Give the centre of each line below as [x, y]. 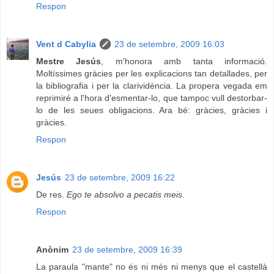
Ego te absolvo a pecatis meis [124, 195]
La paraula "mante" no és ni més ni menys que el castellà [152, 267]
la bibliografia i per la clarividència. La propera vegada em [152, 86]
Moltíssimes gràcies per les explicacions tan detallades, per [152, 74]
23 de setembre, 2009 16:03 [169, 44]
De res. [51, 195]
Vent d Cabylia [66, 44]
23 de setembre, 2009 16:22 [120, 178]
